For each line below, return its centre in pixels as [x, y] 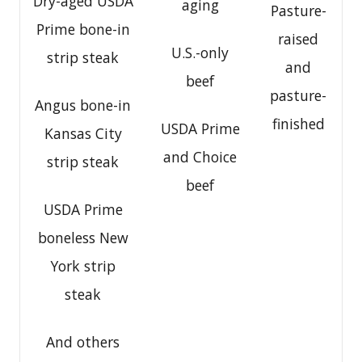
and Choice [200, 157]
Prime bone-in [83, 29]
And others [83, 342]
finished [298, 124]
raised [298, 39]
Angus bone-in [83, 105]
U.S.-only [200, 53]
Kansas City [83, 134]
